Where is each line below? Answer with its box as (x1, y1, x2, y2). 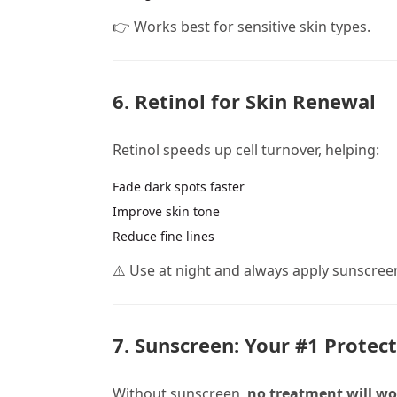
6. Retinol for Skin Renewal (113, 88, 376, 115)
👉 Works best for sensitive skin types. (113, 17, 370, 37)
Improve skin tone (113, 202, 220, 220)
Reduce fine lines (113, 227, 214, 245)
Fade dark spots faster (113, 177, 245, 195)
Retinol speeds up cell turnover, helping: (113, 139, 379, 160)
